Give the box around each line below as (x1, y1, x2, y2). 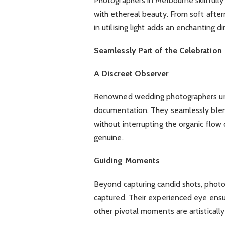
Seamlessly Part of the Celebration (93, 45, 222, 55)
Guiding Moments (93, 156, 160, 166)
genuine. (93, 133, 124, 143)
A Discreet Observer (93, 68, 169, 78)
